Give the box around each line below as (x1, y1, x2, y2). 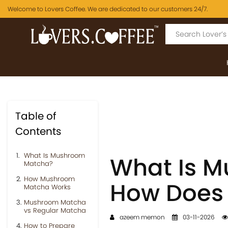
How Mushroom (24, 174, 75, 184)
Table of (15, 109, 56, 123)
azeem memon (118, 213, 165, 221)
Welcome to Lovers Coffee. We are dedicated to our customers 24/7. (8, 4, 208, 13)
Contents (15, 124, 61, 138)
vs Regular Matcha (24, 206, 86, 215)
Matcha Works (24, 182, 71, 192)
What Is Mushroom (24, 151, 85, 160)
